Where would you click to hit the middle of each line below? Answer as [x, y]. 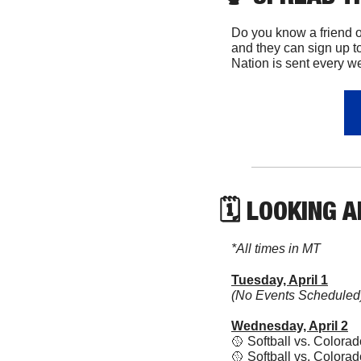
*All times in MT [276, 248]
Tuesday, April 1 [280, 280]
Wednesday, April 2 [290, 326]
